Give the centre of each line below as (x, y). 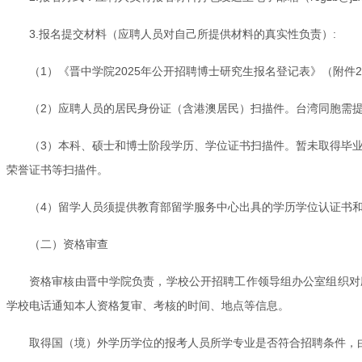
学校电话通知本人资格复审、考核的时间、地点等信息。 (148, 305)
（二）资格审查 (69, 244)
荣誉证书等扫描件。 (57, 169)
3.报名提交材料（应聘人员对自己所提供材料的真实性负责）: (183, 34)
